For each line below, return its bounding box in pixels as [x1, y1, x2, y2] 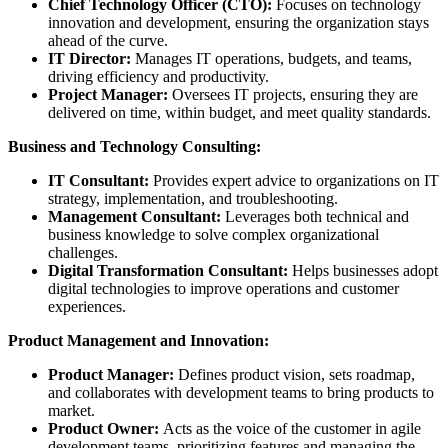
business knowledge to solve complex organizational [48, 225, 379, 243]
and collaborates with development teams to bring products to [48, 383, 434, 401]
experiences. [48, 297, 130, 315]
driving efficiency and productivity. [48, 67, 273, 85]
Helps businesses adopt [288, 261, 438, 279]
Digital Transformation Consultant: [48, 261, 288, 279]
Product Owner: [48, 419, 163, 437]
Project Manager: [48, 85, 172, 103]
